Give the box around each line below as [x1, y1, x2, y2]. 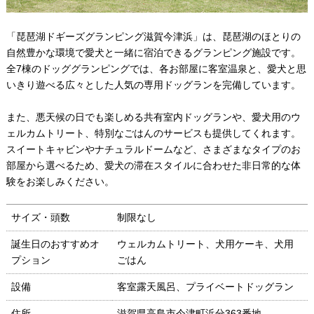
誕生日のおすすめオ [11, 238, 100, 250]
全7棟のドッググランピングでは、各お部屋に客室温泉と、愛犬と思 [6, 62, 306, 74]
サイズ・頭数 [11, 211, 70, 223]
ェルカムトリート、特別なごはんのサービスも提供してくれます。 [6, 127, 301, 139]
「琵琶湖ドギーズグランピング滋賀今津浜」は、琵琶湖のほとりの [6, 30, 301, 42]
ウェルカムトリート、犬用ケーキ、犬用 [116, 238, 294, 250]
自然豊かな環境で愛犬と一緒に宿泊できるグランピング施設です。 [6, 46, 301, 58]
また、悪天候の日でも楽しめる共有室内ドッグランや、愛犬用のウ [6, 111, 301, 123]
